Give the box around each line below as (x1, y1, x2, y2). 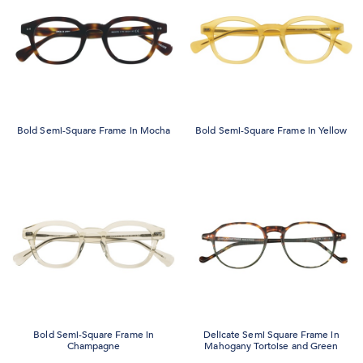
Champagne (66, 339, 121, 352)
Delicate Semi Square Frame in (203, 327, 340, 341)
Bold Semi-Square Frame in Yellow (195, 124, 348, 138)
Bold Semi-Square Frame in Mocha (17, 124, 171, 138)
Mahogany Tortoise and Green (204, 339, 339, 352)
